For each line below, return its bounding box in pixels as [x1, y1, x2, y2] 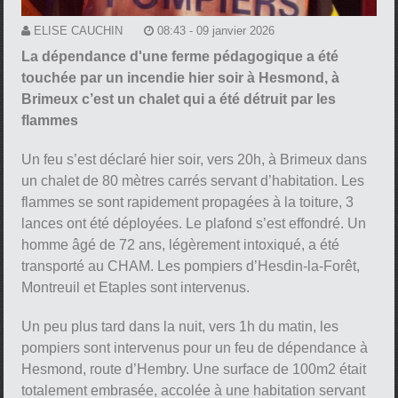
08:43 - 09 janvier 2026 [157, 23, 275, 37]
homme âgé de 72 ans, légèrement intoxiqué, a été [21, 236, 340, 252]
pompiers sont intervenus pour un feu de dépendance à [21, 339, 369, 355]
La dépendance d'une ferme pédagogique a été [21, 48, 339, 64]
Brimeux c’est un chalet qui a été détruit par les [21, 91, 337, 107]
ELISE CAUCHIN [34, 23, 123, 37]
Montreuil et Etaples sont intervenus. [21, 279, 251, 295]
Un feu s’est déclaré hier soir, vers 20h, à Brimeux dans [21, 151, 368, 167]
